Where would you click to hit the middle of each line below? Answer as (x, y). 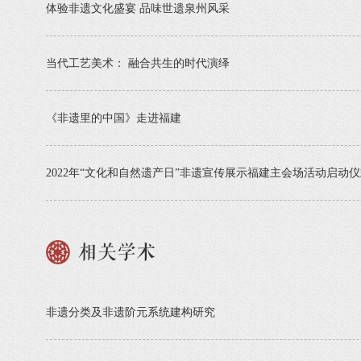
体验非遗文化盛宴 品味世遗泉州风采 (138, 8)
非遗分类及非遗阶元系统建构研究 (131, 312)
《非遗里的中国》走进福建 (114, 118)
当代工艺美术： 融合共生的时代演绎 (138, 63)
